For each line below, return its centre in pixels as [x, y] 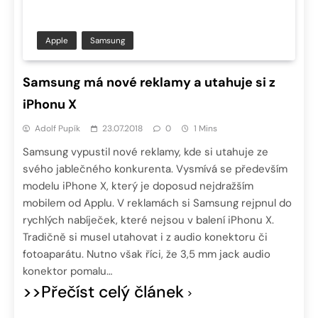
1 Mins [205, 128]
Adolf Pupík [57, 128]
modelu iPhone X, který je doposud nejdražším [138, 186]
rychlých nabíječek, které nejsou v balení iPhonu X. [148, 220]
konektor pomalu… [67, 271]
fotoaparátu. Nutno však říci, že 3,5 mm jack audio [147, 254]
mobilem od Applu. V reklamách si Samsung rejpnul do [157, 203]
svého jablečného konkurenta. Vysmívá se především [155, 169]
